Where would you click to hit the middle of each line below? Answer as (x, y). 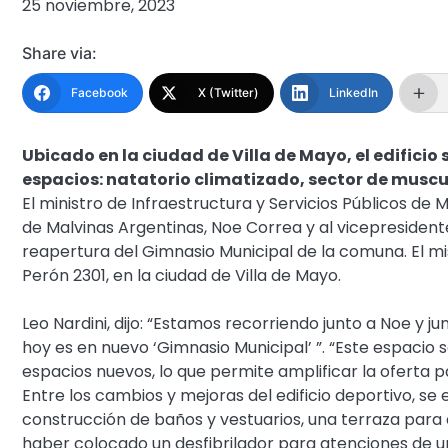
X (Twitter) (228, 92)
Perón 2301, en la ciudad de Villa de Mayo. (181, 275)
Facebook (99, 92)
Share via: (59, 52)
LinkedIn (353, 92)
